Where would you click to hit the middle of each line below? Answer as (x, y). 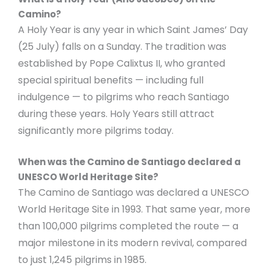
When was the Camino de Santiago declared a (129, 162)
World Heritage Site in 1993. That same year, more (134, 210)
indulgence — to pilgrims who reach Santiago (124, 97)
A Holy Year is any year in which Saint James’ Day (133, 29)
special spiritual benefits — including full (111, 80)
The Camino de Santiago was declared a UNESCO (134, 193)
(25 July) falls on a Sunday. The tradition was (122, 46)
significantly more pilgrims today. (96, 130)
